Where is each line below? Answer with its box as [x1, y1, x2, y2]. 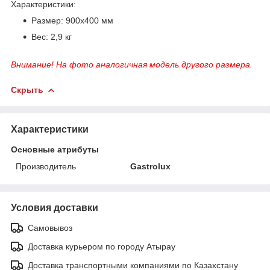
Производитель [16, 161, 76, 171]
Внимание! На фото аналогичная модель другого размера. [11, 59, 253, 69]
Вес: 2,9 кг [31, 31, 72, 42]
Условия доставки [11, 202, 98, 213]
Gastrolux [130, 161, 171, 171]
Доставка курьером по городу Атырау [28, 241, 175, 251]
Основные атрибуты [11, 144, 99, 154]
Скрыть [11, 84, 43, 95]
